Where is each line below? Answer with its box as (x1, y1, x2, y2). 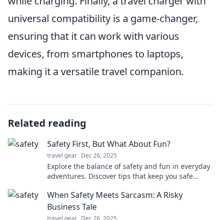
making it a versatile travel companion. (8, 65, 184, 78)
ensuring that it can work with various (8, 29, 179, 43)
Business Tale (47, 201, 97, 212)
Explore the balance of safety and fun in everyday (47, 162, 210, 171)
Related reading (8, 116, 86, 130)
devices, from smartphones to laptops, (8, 47, 183, 60)
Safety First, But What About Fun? (47, 138, 170, 149)
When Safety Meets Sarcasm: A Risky (47, 190, 183, 200)
